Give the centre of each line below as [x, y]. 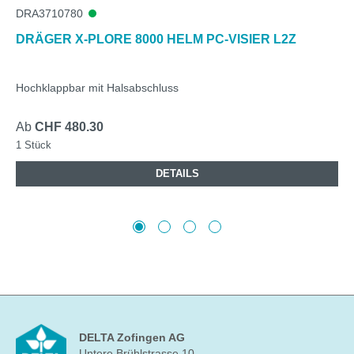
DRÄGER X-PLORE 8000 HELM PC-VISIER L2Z [156, 39]
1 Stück [34, 145]
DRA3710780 [49, 13]
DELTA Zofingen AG [132, 338]
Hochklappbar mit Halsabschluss [97, 87]
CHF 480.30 [69, 126]
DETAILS [177, 173]
